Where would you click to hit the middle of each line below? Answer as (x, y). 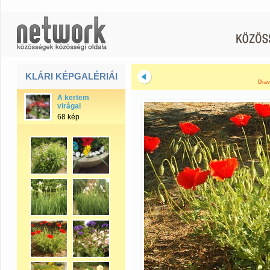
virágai (69, 106)
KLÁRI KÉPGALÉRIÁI (71, 76)
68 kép (68, 117)
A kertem (73, 98)
